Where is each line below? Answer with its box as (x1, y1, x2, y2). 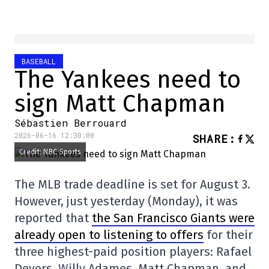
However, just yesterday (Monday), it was (14, 194, 238, 209)
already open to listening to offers (14, 228, 204, 243)
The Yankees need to (14, 65, 241, 95)
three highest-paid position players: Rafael (14, 244, 252, 259)
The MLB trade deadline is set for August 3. (14, 177, 250, 192)
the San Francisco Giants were (92, 211, 255, 226)
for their (204, 228, 253, 243)
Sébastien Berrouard (14, 116, 127, 130)
